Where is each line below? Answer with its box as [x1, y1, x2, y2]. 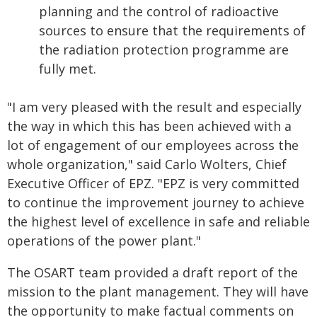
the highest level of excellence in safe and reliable [7, 213, 310, 230]
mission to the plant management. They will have [7, 283, 309, 300]
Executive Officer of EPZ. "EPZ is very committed [7, 175, 299, 192]
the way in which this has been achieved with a [7, 117, 292, 134]
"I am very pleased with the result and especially [7, 98, 301, 115]
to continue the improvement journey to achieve [7, 194, 304, 211]
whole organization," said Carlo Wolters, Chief [7, 156, 287, 173]
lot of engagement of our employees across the [7, 137, 299, 154]
